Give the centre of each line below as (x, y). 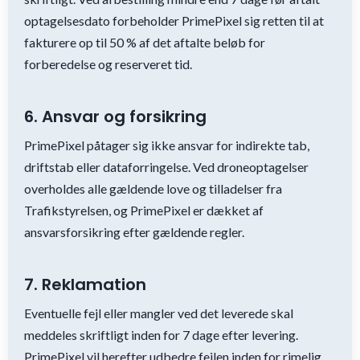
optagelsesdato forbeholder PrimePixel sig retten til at (174, 20)
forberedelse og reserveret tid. (108, 64)
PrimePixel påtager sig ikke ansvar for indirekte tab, (167, 145)
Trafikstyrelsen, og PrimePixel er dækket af (144, 210)
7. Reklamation (85, 284)
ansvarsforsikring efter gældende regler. (134, 232)
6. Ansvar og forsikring (115, 117)
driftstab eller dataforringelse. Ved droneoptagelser (166, 167)
